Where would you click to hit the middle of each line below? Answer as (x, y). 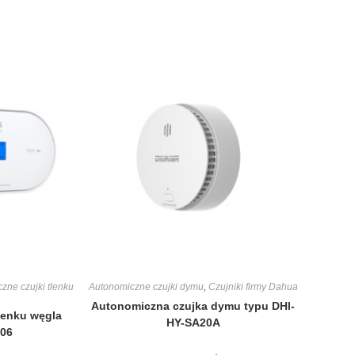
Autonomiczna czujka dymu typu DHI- (193, 306)
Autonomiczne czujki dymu (146, 287)
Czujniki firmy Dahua (253, 287)
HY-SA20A (193, 323)
